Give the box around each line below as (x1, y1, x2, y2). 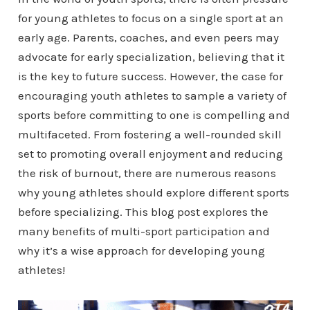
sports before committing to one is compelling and (17, 108, 290, 122)
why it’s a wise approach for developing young (17, 244, 265, 257)
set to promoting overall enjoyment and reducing (17, 147, 283, 161)
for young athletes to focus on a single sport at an (17, 11, 284, 25)
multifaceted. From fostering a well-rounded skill (17, 127, 282, 141)
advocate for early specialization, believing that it (17, 50, 284, 64)
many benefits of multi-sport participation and (17, 224, 270, 238)
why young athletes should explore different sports (17, 185, 289, 199)
